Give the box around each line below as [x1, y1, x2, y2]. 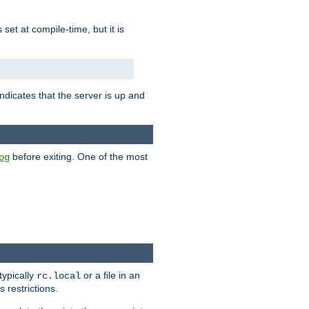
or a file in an [81, 270, 140, 281]
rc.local [37, 270, 81, 282]
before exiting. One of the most [10, 151, 148, 163]
